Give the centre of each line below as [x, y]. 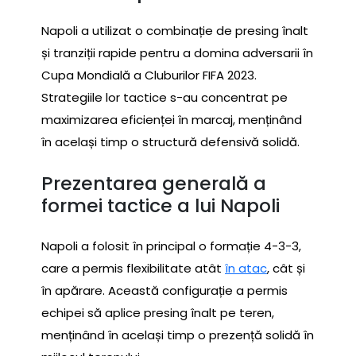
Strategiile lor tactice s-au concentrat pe [164, 98]
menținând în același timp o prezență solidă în [178, 335]
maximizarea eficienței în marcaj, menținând [172, 120]
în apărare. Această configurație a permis [164, 291]
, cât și [286, 269]
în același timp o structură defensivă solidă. [170, 142]
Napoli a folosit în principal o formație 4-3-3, [171, 246]
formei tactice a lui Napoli [161, 205]
